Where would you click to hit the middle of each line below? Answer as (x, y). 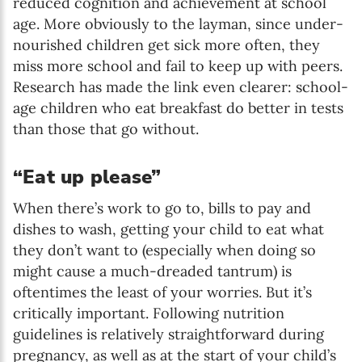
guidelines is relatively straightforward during (168, 334)
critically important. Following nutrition (149, 313)
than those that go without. (106, 128)
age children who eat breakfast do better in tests (178, 107)
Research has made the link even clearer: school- (181, 86)
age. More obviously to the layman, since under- (178, 23)
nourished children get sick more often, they (166, 44)
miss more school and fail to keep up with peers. (178, 65)
